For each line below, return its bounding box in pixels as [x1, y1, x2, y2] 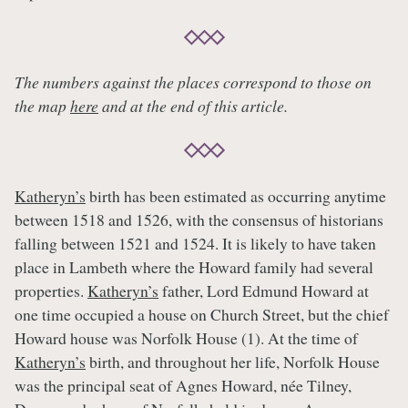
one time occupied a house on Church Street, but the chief [15, 302, 389, 325]
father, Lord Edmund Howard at [158, 279, 369, 301]
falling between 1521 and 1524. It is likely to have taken [15, 231, 376, 254]
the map [15, 95, 70, 117]
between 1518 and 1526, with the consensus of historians [15, 208, 383, 230]
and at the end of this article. [98, 95, 288, 117]
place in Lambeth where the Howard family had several [15, 255, 373, 278]
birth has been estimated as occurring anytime [86, 184, 386, 207]
